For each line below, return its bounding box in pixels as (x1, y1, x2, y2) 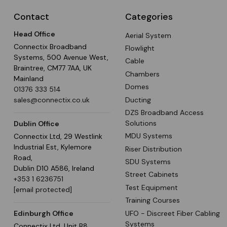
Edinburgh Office (14, 208, 73, 218)
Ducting (125, 95, 151, 104)
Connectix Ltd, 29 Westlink (14, 131, 102, 141)
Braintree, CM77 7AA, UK (14, 63, 92, 72)
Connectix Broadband (14, 42, 87, 51)
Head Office (14, 29, 55, 39)
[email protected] (14, 184, 72, 194)
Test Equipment (125, 182, 178, 192)
